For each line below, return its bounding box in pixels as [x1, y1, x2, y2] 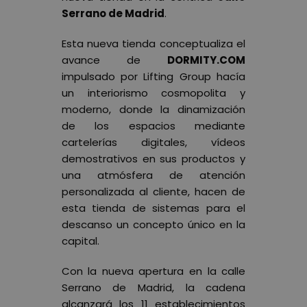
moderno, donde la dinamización [61, 101, 246, 116]
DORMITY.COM [167, 52, 246, 67]
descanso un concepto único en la [61, 217, 246, 232]
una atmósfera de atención [61, 167, 246, 182]
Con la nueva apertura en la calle [61, 263, 246, 278]
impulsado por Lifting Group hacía [61, 69, 246, 84]
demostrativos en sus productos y [61, 151, 246, 166]
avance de [61, 52, 168, 67]
